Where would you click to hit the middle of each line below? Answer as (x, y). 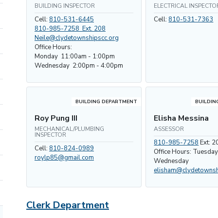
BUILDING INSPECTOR (65, 6)
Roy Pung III (56, 118)
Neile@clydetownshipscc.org (77, 38)
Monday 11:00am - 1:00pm (75, 56)
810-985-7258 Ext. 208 (70, 29)
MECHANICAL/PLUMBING (69, 129)
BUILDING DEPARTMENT (107, 102)
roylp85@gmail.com (64, 158)
